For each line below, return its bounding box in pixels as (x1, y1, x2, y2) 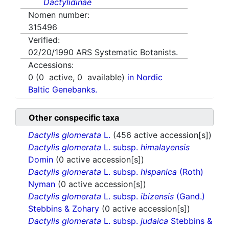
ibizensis (141, 191, 174, 202)
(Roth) (177, 167, 203, 177)
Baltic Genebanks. (28, 84, 97, 95)
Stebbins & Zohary (28, 203, 102, 214)
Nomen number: (28, 10, 89, 20)
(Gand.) (174, 191, 205, 202)
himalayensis (141, 142, 190, 153)
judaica (141, 216, 168, 226)
